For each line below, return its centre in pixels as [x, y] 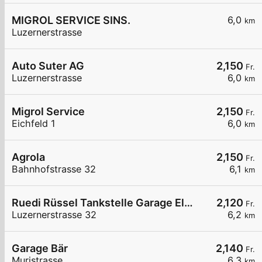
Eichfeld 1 [34, 124]
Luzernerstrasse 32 [54, 215]
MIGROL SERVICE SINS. [71, 20]
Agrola [28, 157]
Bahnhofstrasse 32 [54, 169]
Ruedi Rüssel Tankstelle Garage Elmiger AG [189, 203]
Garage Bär [40, 249]
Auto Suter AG [48, 66]
